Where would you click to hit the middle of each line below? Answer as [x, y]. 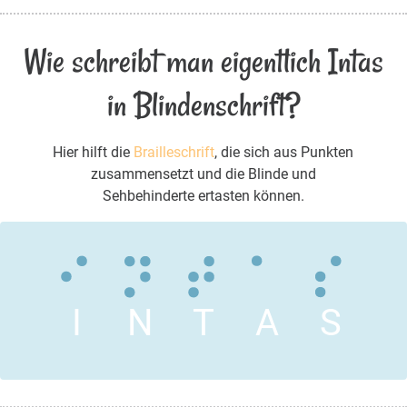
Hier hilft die [94, 153]
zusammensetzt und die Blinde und [203, 174]
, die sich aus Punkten [284, 153]
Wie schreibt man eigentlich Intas [203, 62]
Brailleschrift [174, 153]
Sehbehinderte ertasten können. [203, 196]
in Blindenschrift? [203, 105]
